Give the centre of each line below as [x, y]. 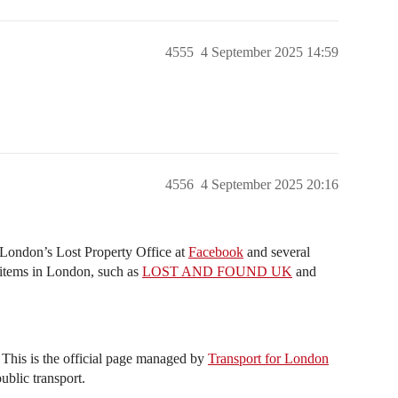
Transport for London [268, 359]
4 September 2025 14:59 [270, 52]
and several [277, 252]
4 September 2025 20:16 [270, 185]
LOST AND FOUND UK [217, 272]
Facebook [216, 252]
